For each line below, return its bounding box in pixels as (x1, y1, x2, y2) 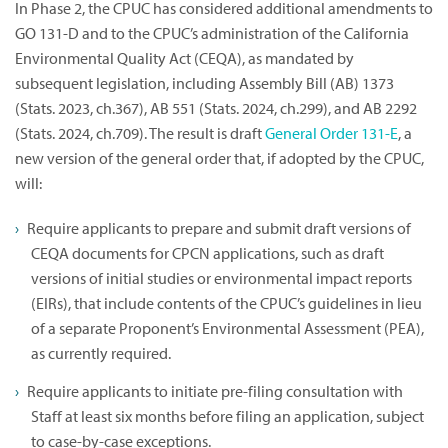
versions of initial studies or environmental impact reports (31, 268, 412, 289)
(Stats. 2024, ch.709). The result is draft (15, 123, 265, 144)
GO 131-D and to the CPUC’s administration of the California (15, 23, 409, 44)
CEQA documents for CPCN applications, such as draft (31, 243, 384, 264)
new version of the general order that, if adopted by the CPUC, (15, 148, 424, 169)
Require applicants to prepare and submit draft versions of (27, 218, 411, 239)
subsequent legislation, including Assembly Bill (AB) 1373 (15, 73, 394, 94)
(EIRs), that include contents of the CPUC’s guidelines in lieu (31, 293, 422, 314)
